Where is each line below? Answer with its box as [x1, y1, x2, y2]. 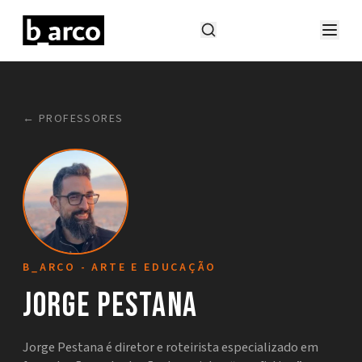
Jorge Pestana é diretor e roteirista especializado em [23, 337, 319, 357]
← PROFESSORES [23, 111, 124, 128]
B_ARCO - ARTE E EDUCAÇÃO [23, 259, 217, 276]
